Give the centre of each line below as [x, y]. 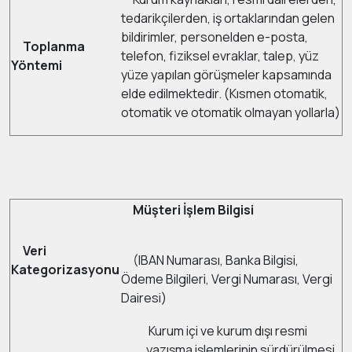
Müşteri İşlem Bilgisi [187, 210]
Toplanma [54, 46]
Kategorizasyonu [65, 269]
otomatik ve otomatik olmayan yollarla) [231, 112]
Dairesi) [144, 298]
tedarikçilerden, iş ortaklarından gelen [228, 18]
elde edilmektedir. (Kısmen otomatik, [224, 93]
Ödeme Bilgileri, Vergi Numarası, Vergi [227, 279]
